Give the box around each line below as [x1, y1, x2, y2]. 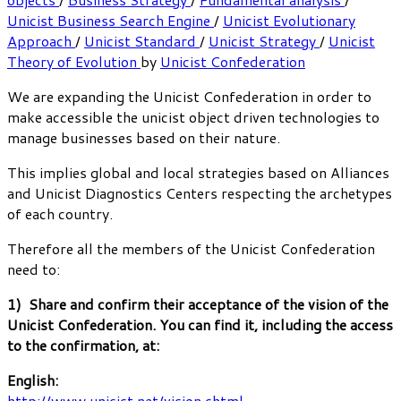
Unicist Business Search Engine [7, 9, 214, 30]
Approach [7, 30, 75, 51]
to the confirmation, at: [7, 334, 159, 355]
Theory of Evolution [7, 50, 141, 72]
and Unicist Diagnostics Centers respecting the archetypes [7, 182, 392, 203]
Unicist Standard [84, 30, 200, 51]
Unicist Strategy [209, 30, 320, 51]
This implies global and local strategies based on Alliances [7, 161, 389, 183]
